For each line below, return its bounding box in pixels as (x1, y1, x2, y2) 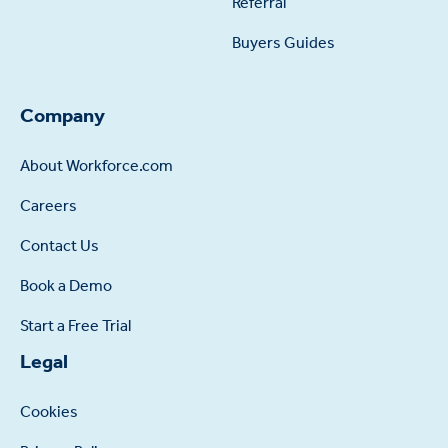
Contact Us (19, 236, 99, 256)
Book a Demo (19, 276, 112, 296)
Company (19, 103, 105, 128)
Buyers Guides (231, 32, 335, 52)
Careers (19, 196, 77, 216)
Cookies (19, 402, 78, 422)
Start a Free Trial (19, 316, 131, 336)
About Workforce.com (19, 156, 173, 176)
